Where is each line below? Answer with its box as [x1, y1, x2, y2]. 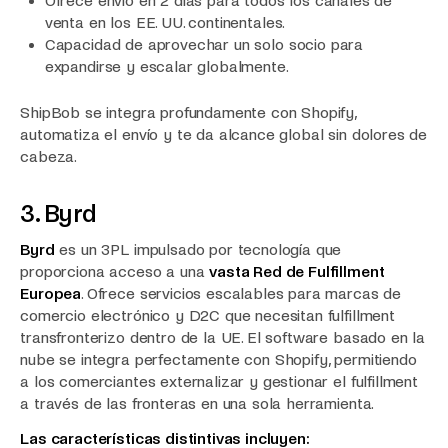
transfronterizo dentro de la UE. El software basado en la [20, 329, 426, 347]
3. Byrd [20, 200, 97, 227]
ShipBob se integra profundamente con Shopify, [20, 104, 357, 122]
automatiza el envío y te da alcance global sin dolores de [20, 126, 428, 144]
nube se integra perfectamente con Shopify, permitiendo [20, 351, 417, 369]
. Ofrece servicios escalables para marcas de [81, 285, 402, 303]
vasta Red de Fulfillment [209, 263, 385, 281]
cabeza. [20, 148, 78, 166]
